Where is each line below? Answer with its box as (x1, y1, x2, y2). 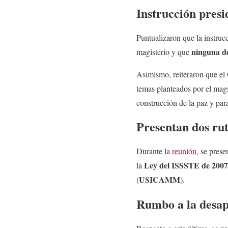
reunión (172, 146, 196, 157)
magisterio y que (136, 46, 191, 57)
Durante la (136, 146, 172, 157)
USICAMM (139, 174, 180, 186)
